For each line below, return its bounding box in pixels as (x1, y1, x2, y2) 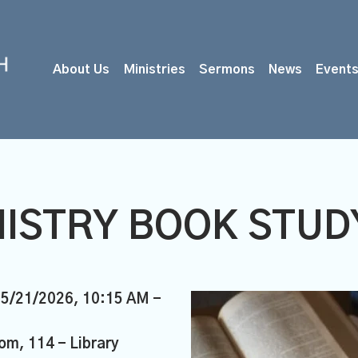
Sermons (198, 62, 255, 76)
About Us (53, 62, 110, 76)
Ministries (123, 62, 185, 76)
